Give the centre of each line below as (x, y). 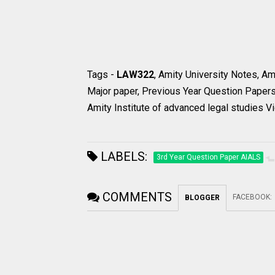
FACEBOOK (251, 197)
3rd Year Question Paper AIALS (208, 157)
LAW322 (135, 75)
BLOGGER (202, 198)
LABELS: (122, 157)
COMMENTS (137, 197)
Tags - (102, 75)
